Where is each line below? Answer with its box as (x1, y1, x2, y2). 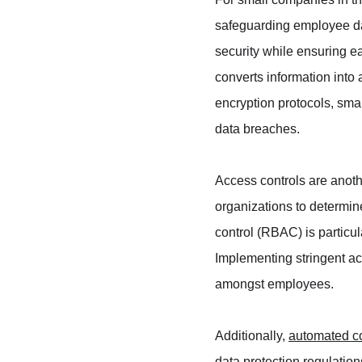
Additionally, (215, 329, 288, 343)
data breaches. (215, 122, 300, 136)
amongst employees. (215, 277, 334, 291)
